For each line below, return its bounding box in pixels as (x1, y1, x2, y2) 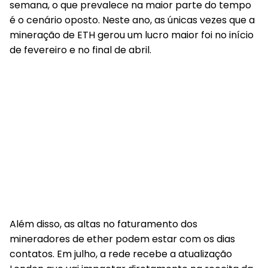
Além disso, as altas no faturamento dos (10, 217, 197, 231)
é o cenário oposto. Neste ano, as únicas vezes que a (10, 13, 255, 27)
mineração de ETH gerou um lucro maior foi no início (10, 28, 254, 42)
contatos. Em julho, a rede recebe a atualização (10, 247, 232, 261)
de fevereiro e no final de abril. (10, 43, 151, 57)
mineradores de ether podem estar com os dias (10, 232, 235, 246)
